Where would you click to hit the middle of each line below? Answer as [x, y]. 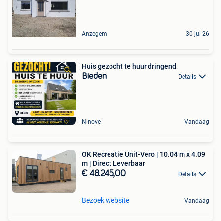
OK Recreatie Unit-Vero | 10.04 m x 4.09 [144, 154]
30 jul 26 [198, 33]
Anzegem [94, 33]
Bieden [94, 76]
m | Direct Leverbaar [113, 163]
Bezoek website [106, 201]
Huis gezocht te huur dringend [129, 66]
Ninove [91, 122]
